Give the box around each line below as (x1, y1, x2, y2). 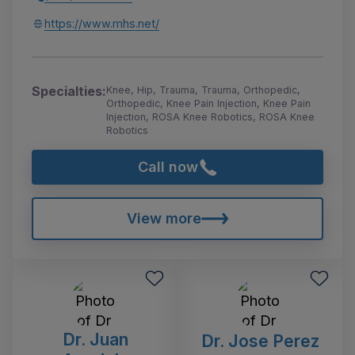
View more (126, 209, 201, 227)
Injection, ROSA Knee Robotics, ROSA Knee (106, 111, 315, 124)
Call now (138, 158, 198, 175)
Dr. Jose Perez (200, 330, 319, 351)
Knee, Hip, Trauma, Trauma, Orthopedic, (106, 84, 300, 97)
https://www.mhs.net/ (44, 17, 159, 31)
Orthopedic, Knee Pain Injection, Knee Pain (106, 97, 311, 110)
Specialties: (32, 83, 106, 100)
